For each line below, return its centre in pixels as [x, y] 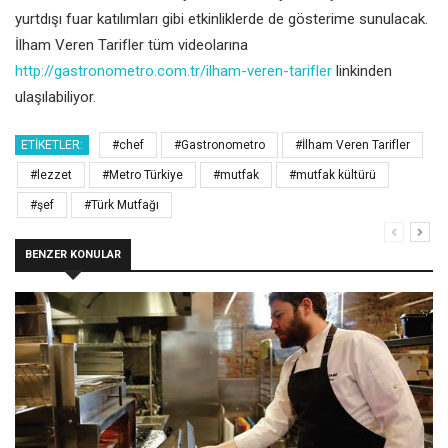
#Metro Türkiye [142, 174]
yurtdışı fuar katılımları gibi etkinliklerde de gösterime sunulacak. [221, 18]
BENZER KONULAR [73, 254]
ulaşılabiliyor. [55, 96]
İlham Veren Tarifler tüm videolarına [131, 44]
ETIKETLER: [52, 144]
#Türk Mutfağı [121, 204]
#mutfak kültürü [332, 174]
